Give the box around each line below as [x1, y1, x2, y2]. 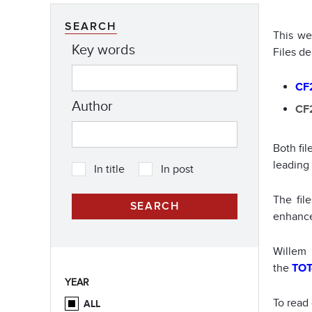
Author [72, 98, 113, 116]
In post [161, 162, 194, 176]
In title [94, 162, 125, 176]
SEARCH [65, 21, 117, 33]
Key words [72, 42, 135, 59]
